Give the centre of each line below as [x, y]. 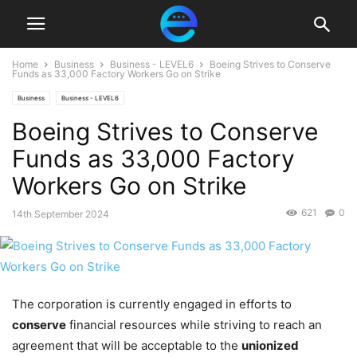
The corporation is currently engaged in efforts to [152, 304]
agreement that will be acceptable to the [127, 346]
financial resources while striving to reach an [194, 325]
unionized [270, 346]
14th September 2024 [61, 214]
